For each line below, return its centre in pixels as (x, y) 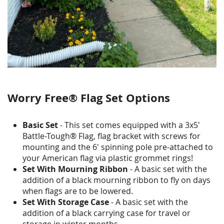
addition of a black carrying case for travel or (106, 213)
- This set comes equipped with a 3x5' (129, 125)
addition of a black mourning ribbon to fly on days (116, 180)
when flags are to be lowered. (78, 191)
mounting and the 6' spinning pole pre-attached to (118, 147)
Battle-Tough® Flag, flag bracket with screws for (111, 136)
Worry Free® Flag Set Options (89, 97)
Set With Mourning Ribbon (75, 169)
